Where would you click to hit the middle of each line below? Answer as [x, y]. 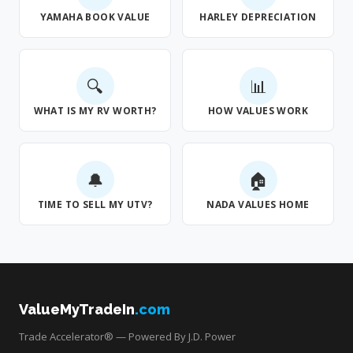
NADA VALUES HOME [258, 204]
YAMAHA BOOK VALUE [95, 17]
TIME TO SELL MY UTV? [95, 204]
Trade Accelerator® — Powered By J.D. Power [127, 336]
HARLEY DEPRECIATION [258, 17]
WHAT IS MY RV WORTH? [95, 111]
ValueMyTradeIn [77, 309]
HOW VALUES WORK [258, 111]
